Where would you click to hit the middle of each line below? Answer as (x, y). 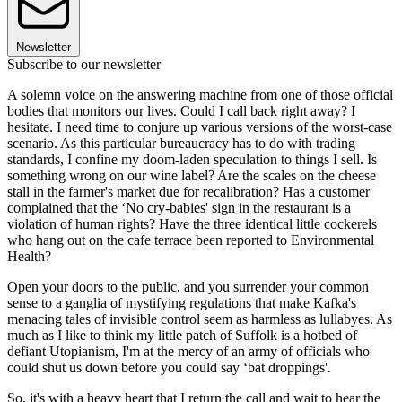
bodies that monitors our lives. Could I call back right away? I (181, 111)
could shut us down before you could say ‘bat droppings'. (169, 368)
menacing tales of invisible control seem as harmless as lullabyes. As (200, 319)
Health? (29, 257)
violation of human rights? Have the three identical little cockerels (192, 224)
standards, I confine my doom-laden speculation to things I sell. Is (192, 160)
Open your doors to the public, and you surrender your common (188, 287)
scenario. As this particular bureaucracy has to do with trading (181, 144)
